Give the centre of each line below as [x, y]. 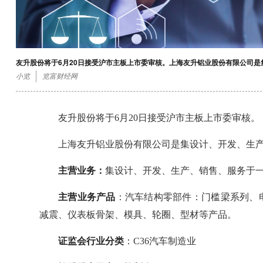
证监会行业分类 [91, 241]
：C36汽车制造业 [160, 241]
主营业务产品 [87, 197]
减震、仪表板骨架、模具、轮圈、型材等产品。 [138, 215]
